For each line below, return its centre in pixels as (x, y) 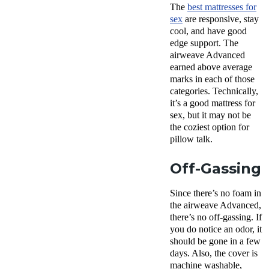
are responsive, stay (221, 19)
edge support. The (204, 43)
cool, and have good (208, 31)
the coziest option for (210, 127)
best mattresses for (222, 7)
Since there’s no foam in (216, 193)
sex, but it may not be (210, 115)
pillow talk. (191, 139)
